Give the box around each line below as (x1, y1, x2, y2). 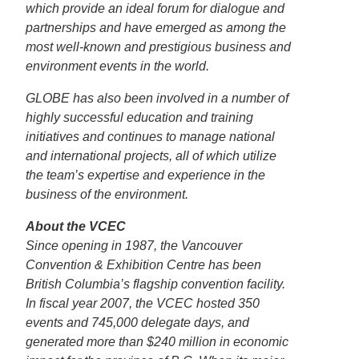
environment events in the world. (26, 59, 209, 73)
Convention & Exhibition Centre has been (26, 258, 261, 272)
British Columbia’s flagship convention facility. (26, 277, 285, 291)
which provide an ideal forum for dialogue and (26, 2, 284, 15)
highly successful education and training (26, 111, 253, 124)
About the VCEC (26, 220, 126, 233)
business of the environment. (26, 188, 188, 201)
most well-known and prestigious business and (26, 40, 291, 54)
